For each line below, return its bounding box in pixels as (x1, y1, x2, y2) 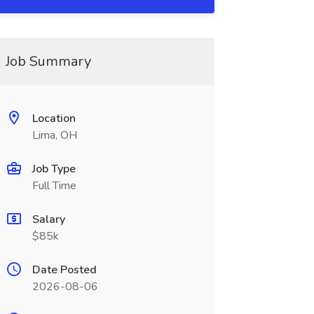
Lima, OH (32, 128, 77, 143)
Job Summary (5, 52, 91, 71)
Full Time (32, 178, 76, 193)
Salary (32, 212, 65, 227)
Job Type (32, 161, 76, 177)
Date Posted (32, 262, 97, 278)
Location (32, 111, 76, 126)
